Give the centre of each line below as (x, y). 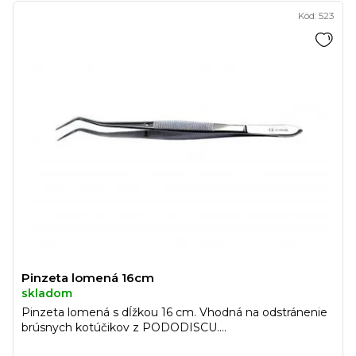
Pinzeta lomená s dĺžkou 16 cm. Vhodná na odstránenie (174, 313)
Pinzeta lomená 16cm (88, 278)
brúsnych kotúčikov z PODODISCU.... (124, 328)
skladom (47, 294)
